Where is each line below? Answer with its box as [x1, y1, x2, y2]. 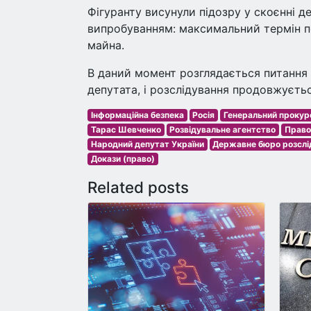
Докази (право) [90, 153, 155, 164]
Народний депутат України [90, 139, 204, 149]
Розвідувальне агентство [169, 124, 276, 135]
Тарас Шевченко [90, 124, 161, 135]
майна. [87, 38, 124, 52]
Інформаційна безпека [90, 110, 184, 120]
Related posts [87, 178, 189, 196]
